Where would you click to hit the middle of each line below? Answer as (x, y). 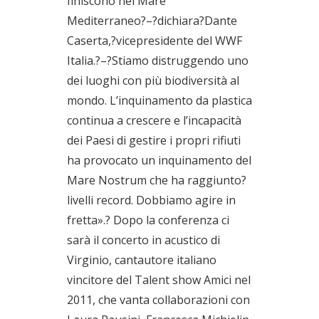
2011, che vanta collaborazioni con (158, 299)
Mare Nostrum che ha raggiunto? (157, 180)
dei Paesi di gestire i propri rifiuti (154, 140)
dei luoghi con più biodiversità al (153, 80)
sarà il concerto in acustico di (143, 240)
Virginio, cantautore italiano (142, 260)
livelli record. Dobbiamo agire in (151, 200)
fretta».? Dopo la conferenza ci (148, 220)
